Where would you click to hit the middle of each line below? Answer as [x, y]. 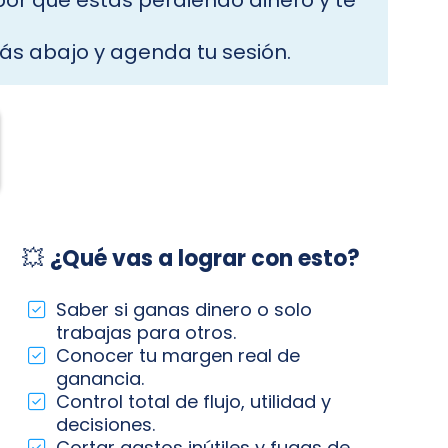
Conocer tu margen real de [178, 355]
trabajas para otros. [146, 332]
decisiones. [106, 424]
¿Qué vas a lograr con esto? [204, 258]
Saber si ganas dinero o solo [184, 309]
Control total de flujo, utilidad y [194, 401]
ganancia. [100, 378]
